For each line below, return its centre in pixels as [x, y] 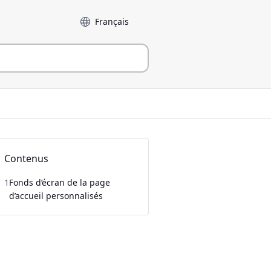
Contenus [27, 158]
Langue [89, 18]
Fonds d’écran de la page [60, 182]
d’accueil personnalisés [56, 196]
